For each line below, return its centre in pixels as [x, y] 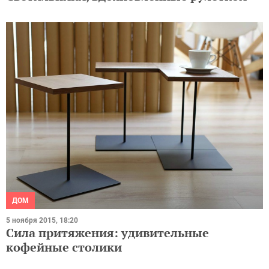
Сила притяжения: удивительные [107, 233]
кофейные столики [64, 247]
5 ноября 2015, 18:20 [42, 221]
